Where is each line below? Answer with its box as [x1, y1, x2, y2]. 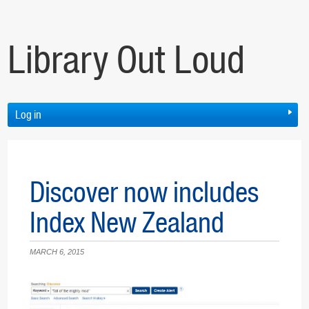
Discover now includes [30, 175, 259, 210]
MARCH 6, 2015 [30, 248, 84, 257]
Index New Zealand [30, 205, 224, 241]
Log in [15, 108, 41, 122]
